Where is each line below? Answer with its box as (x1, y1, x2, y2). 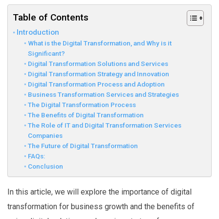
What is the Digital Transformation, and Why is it (27, 39, 172, 47)
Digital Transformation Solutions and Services (27, 60, 168, 68)
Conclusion (27, 162, 63, 171)
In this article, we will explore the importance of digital (7, 187, 192, 197)
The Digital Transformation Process (27, 101, 136, 109)
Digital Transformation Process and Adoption (27, 80, 165, 88)
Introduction (17, 28, 60, 37)
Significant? (27, 49, 65, 58)
